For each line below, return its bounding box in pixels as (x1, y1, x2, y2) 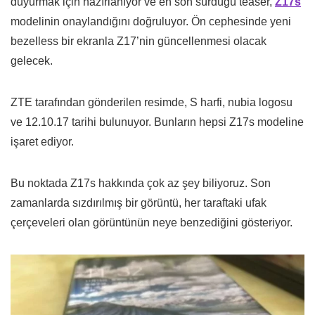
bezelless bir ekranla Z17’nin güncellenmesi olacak (11, 35, 266, 48)
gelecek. (11, 55, 53, 67)
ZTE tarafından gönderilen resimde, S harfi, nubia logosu (11, 96, 292, 109)
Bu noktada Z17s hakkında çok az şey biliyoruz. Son (11, 177, 271, 190)
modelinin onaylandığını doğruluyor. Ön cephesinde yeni (11, 15, 291, 28)
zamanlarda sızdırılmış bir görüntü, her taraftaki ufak (11, 197, 266, 210)
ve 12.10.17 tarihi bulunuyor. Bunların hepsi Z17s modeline (11, 116, 304, 129)
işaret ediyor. (11, 136, 74, 148)
